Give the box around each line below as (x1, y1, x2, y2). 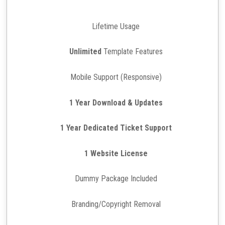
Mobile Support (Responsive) (70, 72, 162, 82)
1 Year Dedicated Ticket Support (60, 123, 172, 133)
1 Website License (84, 148, 148, 158)
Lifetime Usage (92, 21, 140, 31)
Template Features (101, 47, 163, 57)
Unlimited (69, 47, 101, 57)
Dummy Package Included (74, 174, 157, 184)
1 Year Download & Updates (69, 97, 163, 107)
